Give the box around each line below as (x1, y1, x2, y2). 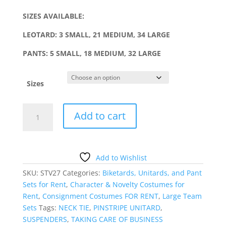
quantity (22, 161, 50, 172)
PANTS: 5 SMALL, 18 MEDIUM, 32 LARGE (22, 48, 161, 58)
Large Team (162, 191, 202, 201)
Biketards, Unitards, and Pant (102, 167, 202, 178)
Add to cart (74, 108, 126, 123)
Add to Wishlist (96, 152, 147, 162)
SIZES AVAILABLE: (22, 11, 84, 21)
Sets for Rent (22, 179, 66, 189)
